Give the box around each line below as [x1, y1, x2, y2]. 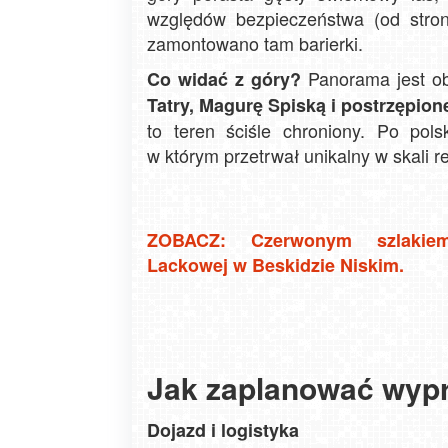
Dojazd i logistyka [147, 417, 299, 444]
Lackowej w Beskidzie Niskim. [147, 252, 404, 279]
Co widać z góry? [147, 66, 301, 93]
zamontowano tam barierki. [147, 30, 363, 57]
